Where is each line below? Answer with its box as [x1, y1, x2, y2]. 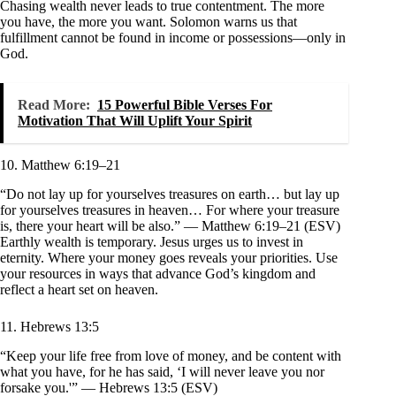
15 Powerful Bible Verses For [97, 97, 272, 113]
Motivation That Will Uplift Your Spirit [18, 113, 252, 129]
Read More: [18, 97, 90, 113]
